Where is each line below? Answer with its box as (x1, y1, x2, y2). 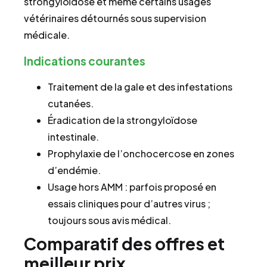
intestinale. (48, 130, 99, 143)
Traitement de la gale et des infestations (48, 80, 232, 93)
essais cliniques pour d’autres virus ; (48, 197, 210, 210)
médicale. (24, 29, 70, 42)
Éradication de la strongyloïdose (48, 113, 197, 126)
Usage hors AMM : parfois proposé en (48, 180, 216, 193)
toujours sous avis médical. (48, 213, 171, 226)
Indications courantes (24, 53, 145, 68)
